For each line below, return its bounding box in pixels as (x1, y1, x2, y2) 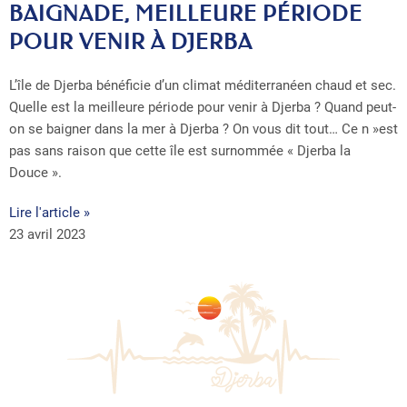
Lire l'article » (9, 203, 90, 221)
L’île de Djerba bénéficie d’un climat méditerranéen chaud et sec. (9, 76, 396, 94)
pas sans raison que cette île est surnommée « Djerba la (9, 142, 351, 159)
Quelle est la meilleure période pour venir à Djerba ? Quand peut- (9, 98, 396, 115)
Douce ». (9, 164, 62, 181)
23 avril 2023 (9, 225, 85, 243)
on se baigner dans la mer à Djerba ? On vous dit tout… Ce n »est (9, 120, 398, 137)
